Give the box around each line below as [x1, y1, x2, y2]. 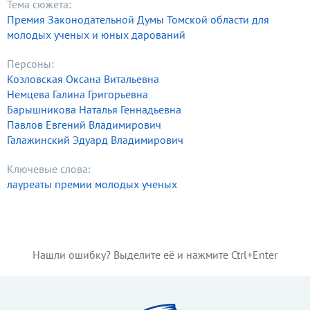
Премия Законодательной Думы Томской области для [7, 12, 269, 27]
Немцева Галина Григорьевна [7, 87, 148, 102]
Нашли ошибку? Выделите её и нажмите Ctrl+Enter [33, 248, 277, 262]
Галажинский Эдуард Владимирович [7, 133, 183, 147]
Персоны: [7, 57, 54, 71]
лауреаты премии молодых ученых [7, 177, 177, 192]
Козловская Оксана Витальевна [7, 72, 159, 86]
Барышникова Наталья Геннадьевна [7, 102, 181, 117]
